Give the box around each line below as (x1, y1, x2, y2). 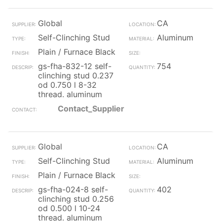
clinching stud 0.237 (38, 71, 113, 80)
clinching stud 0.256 (38, 194, 114, 204)
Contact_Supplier (58, 104, 124, 113)
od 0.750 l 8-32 (38, 80, 97, 90)
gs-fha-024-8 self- (38, 184, 108, 194)
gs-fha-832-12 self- (38, 61, 111, 71)
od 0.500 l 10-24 (38, 203, 100, 213)
